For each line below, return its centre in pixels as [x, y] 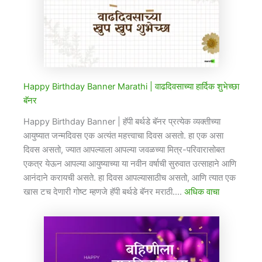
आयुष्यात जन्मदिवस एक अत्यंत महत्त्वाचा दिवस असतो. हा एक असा [123, 136]
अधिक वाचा [202, 192]
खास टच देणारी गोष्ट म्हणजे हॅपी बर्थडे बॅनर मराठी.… [104, 192]
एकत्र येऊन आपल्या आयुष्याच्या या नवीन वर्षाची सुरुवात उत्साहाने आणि [130, 164]
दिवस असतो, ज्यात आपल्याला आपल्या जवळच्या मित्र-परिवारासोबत [124, 150]
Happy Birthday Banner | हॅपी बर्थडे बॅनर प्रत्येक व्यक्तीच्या [122, 122]
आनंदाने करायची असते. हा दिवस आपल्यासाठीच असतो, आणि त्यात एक [130, 178]
